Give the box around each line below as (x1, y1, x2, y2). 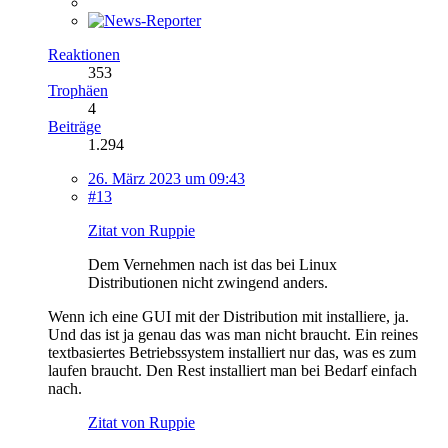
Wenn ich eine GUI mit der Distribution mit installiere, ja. (48, 307, 409, 325)
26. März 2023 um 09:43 (88, 169, 245, 187)
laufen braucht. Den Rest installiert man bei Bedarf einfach (48, 361, 417, 379)
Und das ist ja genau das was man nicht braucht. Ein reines (48, 325, 418, 343)
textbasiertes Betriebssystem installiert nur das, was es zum (48, 343, 416, 361)
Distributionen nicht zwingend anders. (88, 273, 328, 291)
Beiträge (48, 117, 101, 135)
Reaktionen (48, 45, 120, 63)
